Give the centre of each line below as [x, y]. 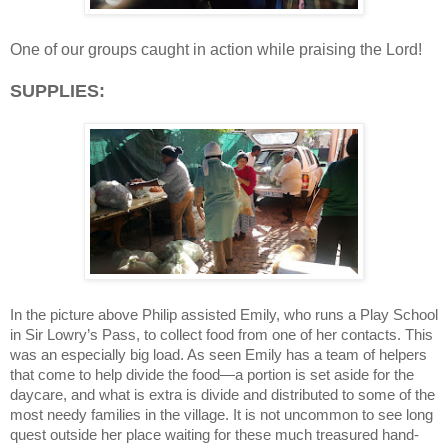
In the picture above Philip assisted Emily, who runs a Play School [224, 314]
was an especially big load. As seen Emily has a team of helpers [218, 354]
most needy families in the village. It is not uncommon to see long [221, 414]
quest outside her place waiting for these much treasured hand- [214, 434]
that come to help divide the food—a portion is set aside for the [212, 374]
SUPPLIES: [57, 90]
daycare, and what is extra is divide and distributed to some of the [222, 394]
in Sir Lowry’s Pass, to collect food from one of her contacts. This [221, 334]
